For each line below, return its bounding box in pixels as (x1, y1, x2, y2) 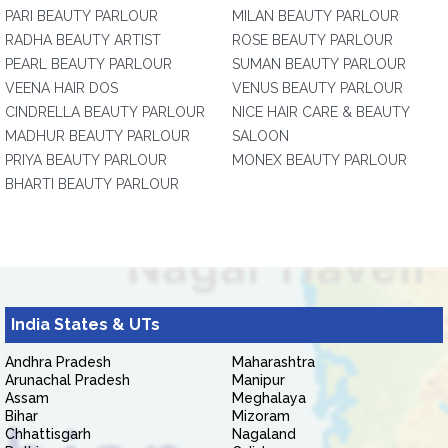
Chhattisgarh (5, 426, 91, 442)
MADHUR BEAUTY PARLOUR (5, 128, 190, 144)
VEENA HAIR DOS (5, 80, 118, 96)
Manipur (232, 372, 285, 388)
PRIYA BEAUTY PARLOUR (5, 152, 167, 168)
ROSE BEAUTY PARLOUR (232, 32, 393, 48)
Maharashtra (232, 354, 315, 370)
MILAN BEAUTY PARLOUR (232, 8, 399, 24)
